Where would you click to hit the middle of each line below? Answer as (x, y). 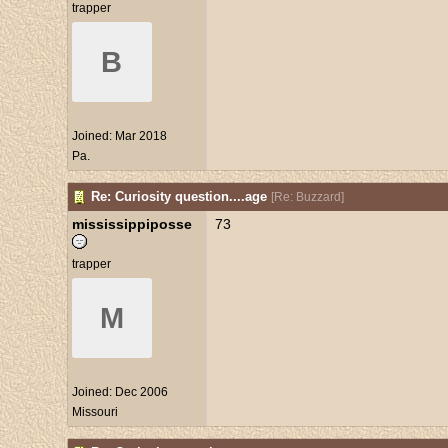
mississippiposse (131, 224)
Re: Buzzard (307, 197)
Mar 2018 (140, 136)
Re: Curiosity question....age (178, 196)
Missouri (94, 412)
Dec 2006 (141, 392)
